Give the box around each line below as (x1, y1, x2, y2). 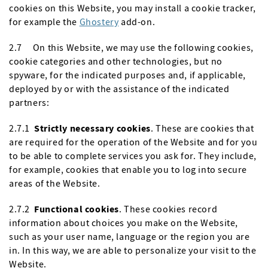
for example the (9, 16, 80, 28)
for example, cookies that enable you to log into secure (9, 163, 248, 175)
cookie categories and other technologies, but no (9, 55, 223, 67)
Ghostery (79, 16, 119, 28)
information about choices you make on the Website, (9, 217, 239, 229)
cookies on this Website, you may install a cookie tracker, (9, 2, 256, 14)
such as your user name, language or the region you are (9, 230, 250, 242)
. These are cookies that (150, 122, 254, 134)
